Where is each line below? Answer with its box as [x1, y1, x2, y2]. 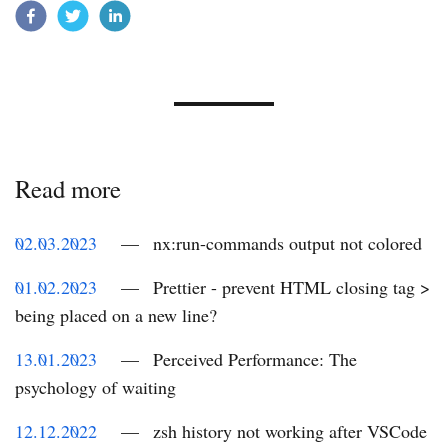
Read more [15, 172, 121, 206]
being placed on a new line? [15, 302, 217, 327]
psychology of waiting [15, 374, 176, 399]
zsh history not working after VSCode [153, 418, 427, 443]
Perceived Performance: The [153, 346, 357, 371]
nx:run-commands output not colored [153, 230, 422, 255]
